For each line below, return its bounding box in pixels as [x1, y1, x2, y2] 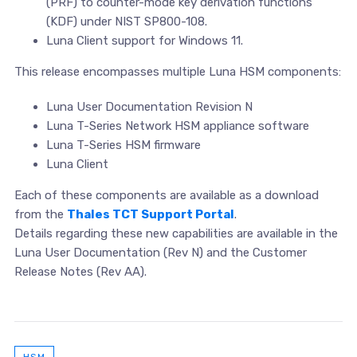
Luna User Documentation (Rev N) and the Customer [14, 245, 307, 260]
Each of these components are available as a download [14, 187, 319, 202]
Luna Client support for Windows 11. [45, 33, 243, 48]
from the [14, 206, 67, 222]
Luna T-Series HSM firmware [45, 137, 201, 152]
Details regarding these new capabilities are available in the [14, 226, 338, 241]
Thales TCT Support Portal [66, 206, 234, 222]
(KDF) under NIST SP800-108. [45, 14, 207, 29]
